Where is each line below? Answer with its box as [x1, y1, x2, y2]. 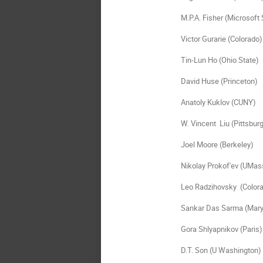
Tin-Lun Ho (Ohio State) [181, 54, 259, 65]
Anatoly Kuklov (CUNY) [181, 96, 257, 107]
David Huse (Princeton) [181, 75, 258, 86]
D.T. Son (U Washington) [181, 244, 262, 255]
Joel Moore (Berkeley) [181, 139, 254, 150]
